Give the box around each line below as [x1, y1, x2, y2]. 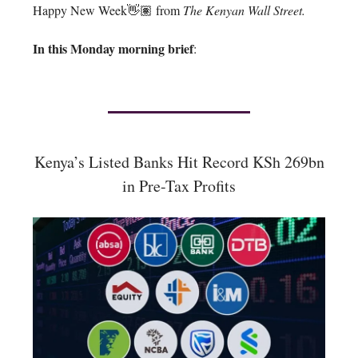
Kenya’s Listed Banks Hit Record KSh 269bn [34, 150, 324, 173]
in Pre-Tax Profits [122, 174, 236, 197]
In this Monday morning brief [33, 38, 193, 58]
